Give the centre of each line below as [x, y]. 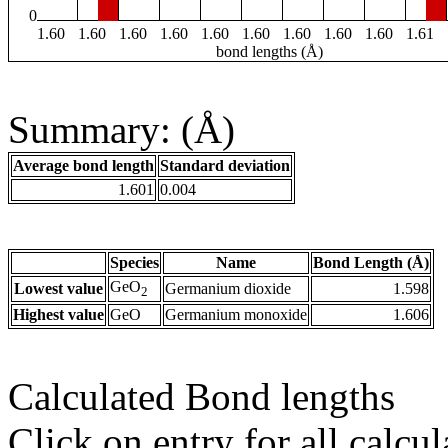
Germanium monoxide [236, 315]
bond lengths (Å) [269, 52]
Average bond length [83, 166]
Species [134, 263]
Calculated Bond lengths [201, 397]
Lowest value [58, 289]
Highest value [58, 315]
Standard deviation [225, 166]
